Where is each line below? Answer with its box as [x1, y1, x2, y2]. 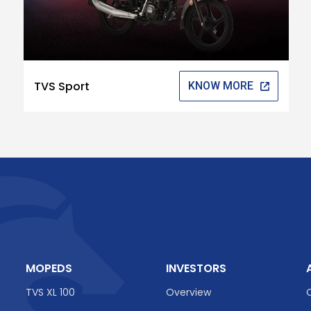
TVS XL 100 [25, 285, 75, 299]
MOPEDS [25, 260, 72, 276]
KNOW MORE [188, 79, 254, 93]
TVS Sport [34, 78, 90, 94]
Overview [165, 285, 211, 299]
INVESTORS [165, 260, 226, 276]
